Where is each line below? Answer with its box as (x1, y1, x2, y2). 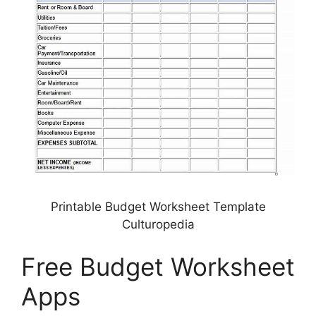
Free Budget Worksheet (21, 251, 295, 281)
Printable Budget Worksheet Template (50, 200, 266, 214)
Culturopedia (121, 217, 195, 232)
